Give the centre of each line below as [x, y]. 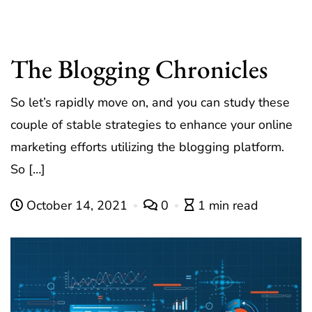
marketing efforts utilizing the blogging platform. [147, 147]
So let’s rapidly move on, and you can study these [150, 103]
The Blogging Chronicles [139, 69]
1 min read [228, 206]
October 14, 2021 [77, 206]
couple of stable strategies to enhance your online [151, 125]
